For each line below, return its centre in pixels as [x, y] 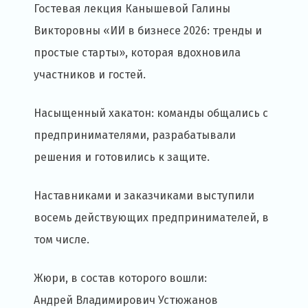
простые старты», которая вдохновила [137, 53]
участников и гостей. [90, 75]
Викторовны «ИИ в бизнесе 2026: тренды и [148, 31]
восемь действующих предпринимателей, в [151, 218]
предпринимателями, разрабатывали [135, 135]
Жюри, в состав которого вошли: [120, 278]
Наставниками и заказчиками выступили [144, 196]
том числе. [62, 240]
